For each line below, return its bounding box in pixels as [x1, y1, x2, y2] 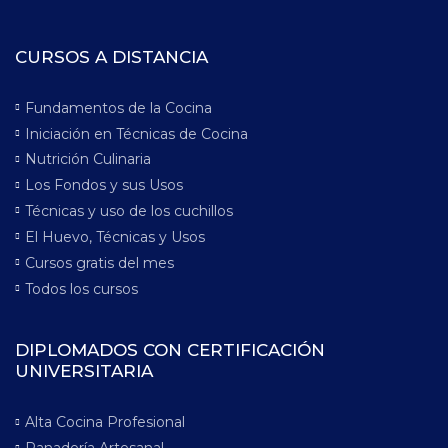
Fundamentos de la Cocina [25, 98, 212, 117]
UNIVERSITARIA [15, 361, 153, 382]
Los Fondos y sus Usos [25, 176, 183, 195]
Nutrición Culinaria [25, 150, 151, 169]
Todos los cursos [25, 279, 138, 298]
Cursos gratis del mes [25, 253, 174, 272]
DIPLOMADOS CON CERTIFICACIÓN [15, 340, 325, 361]
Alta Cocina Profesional [25, 413, 185, 432]
